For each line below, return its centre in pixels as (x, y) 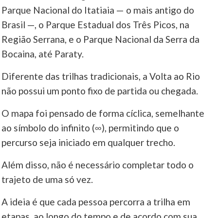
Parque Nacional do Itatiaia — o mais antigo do (98, 10)
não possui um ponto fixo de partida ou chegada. (100, 91)
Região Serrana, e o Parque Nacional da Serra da (101, 39)
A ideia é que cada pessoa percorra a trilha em (96, 202)
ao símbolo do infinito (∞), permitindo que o (91, 128)
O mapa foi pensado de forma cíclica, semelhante (103, 113)
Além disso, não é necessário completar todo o (98, 165)
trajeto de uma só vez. (47, 180)
